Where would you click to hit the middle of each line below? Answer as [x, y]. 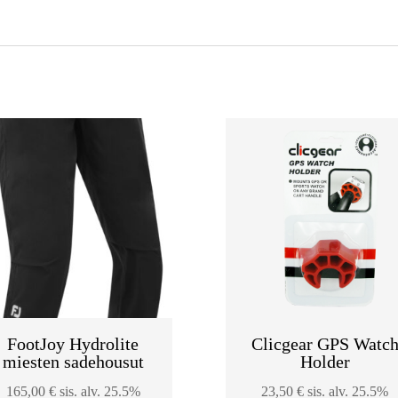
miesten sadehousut [73, 361]
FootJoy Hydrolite [73, 343]
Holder [325, 361]
